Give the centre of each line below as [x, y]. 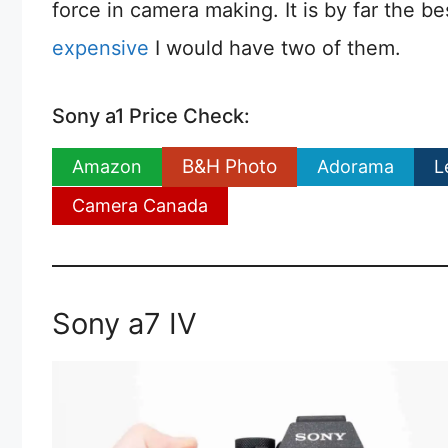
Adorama [355, 166]
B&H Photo [229, 166]
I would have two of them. [275, 47]
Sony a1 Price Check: [151, 115]
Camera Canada [140, 205]
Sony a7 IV [124, 323]
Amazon [107, 166]
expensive [100, 47]
